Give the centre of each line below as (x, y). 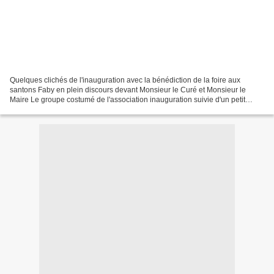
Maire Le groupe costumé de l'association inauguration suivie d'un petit (128, 99)
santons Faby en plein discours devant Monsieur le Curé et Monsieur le (128, 90)
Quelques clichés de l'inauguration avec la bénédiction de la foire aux (125, 80)
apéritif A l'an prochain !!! (50, 109)
